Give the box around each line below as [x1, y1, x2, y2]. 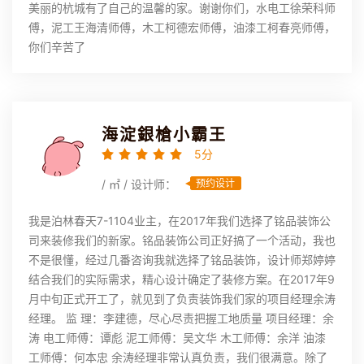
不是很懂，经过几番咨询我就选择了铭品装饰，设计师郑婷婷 [28, 253, 336, 267]
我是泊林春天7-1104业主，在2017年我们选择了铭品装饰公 [28, 214, 331, 228]
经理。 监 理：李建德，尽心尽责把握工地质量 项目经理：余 [28, 311, 334, 326]
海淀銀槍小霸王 [102, 125, 227, 145]
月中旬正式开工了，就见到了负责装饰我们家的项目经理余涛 [28, 292, 336, 306]
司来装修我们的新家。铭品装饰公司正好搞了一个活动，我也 [28, 233, 336, 248]
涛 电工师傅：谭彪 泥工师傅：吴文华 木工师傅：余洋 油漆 [28, 331, 326, 345]
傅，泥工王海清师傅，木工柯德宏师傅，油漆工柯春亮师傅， [28, 20, 336, 35]
